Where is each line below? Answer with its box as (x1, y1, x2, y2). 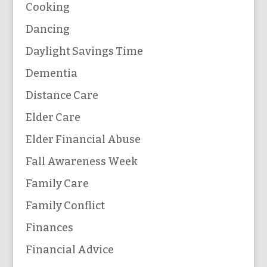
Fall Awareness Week (25, 154, 138, 168)
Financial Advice (25, 243, 114, 256)
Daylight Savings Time (25, 44, 143, 58)
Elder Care (25, 110, 80, 124)
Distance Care (25, 88, 98, 102)
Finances (25, 221, 73, 234)
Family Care (25, 176, 89, 190)
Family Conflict (25, 198, 105, 212)
